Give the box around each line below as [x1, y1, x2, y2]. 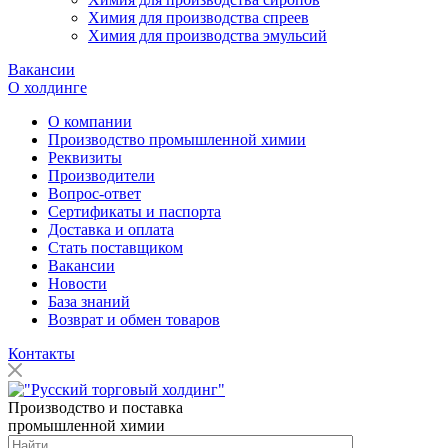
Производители [48, 167, 155, 184]
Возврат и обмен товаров [48, 311, 220, 328]
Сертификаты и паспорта [48, 203, 221, 220]
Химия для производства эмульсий [88, 27, 327, 44]
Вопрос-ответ [48, 185, 141, 202]
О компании [48, 113, 132, 130]
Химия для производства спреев [88, 9, 309, 26]
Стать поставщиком [48, 239, 183, 256]
